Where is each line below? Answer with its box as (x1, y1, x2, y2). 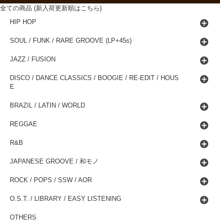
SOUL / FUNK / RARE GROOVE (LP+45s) (10, 37, 132, 45)
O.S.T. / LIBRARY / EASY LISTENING (10, 195, 121, 203)
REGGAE (10, 121, 37, 128)
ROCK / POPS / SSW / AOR (10, 177, 92, 184)
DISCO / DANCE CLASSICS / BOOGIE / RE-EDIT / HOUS (10, 75, 179, 82)
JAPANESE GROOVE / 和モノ (10, 158, 99, 165)
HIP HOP (10, 19, 36, 26)
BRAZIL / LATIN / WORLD (10, 102, 85, 110)
